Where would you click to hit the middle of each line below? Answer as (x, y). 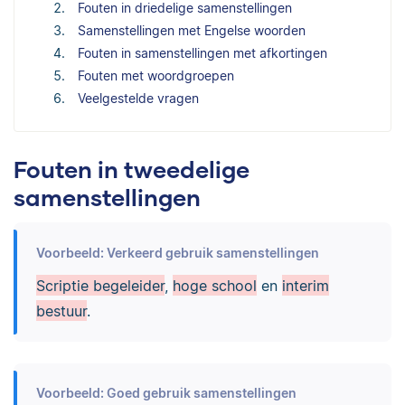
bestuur (61, 311)
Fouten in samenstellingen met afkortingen (202, 52)
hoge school (214, 285)
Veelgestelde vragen (138, 98)
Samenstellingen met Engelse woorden (192, 30)
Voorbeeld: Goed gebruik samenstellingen (166, 393)
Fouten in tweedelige (132, 169)
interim (305, 285)
